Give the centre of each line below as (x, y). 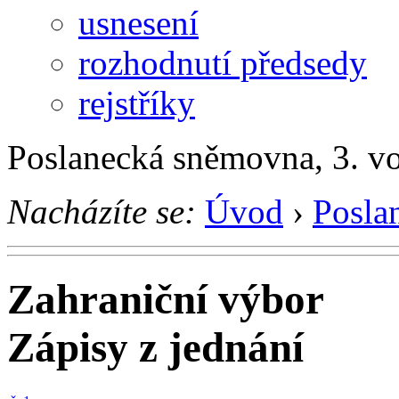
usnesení (138, 22)
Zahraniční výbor (166, 300)
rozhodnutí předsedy (223, 62)
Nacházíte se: (102, 211)
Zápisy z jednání (155, 348)
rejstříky (137, 102)
